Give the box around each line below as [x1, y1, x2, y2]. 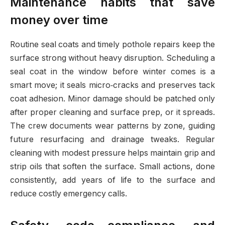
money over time [10, 12, 108, 27]
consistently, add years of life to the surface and [10, 175, 215, 185]
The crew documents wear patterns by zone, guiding [10, 121, 215, 131]
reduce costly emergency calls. [10, 188, 127, 198]
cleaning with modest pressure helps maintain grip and [10, 148, 215, 158]
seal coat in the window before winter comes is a [10, 66, 215, 76]
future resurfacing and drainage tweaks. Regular [10, 134, 215, 144]
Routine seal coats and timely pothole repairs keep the [10, 39, 215, 49]
